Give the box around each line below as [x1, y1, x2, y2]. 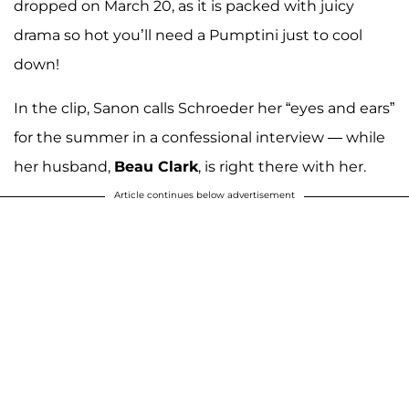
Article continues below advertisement [114, 189, 295, 202]
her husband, [14, 158, 114, 176]
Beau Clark [114, 158, 198, 176]
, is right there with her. [198, 158, 366, 176]
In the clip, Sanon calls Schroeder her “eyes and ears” [14, 100, 394, 118]
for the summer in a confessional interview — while [14, 129, 385, 147]
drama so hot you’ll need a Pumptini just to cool [14, 26, 362, 45]
